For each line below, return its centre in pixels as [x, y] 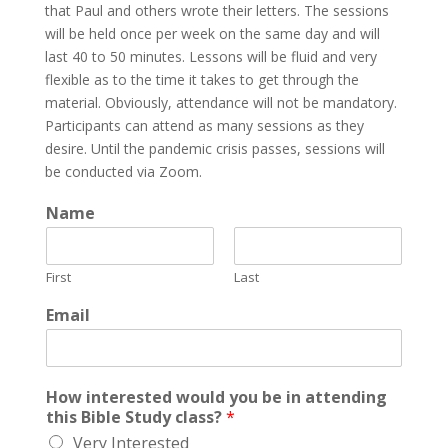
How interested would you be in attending [216, 397]
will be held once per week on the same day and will [212, 33]
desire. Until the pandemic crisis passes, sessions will [214, 148]
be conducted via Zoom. [123, 171]
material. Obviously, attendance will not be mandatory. [220, 102]
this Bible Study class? [135, 417]
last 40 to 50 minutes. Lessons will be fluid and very [210, 56]
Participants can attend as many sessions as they [204, 125]
